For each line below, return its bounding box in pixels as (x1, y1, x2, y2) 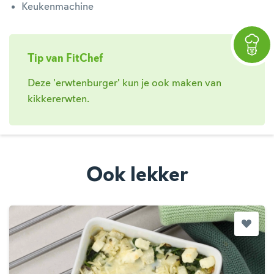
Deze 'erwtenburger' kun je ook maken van (28, 78, 221, 89)
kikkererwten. (28, 94, 89, 105)
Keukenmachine (21, 1, 94, 12)
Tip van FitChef (28, 53, 103, 64)
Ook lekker (86, 165, 188, 186)
